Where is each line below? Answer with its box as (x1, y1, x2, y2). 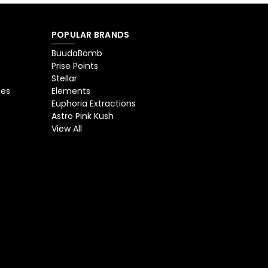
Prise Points (51, 60, 98, 72)
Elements (51, 85, 90, 98)
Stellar (51, 72, 77, 85)
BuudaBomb (51, 47, 102, 60)
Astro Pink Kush (51, 110, 114, 123)
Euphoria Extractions (51, 98, 136, 110)
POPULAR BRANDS (51, 29, 130, 41)
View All (51, 123, 82, 135)
